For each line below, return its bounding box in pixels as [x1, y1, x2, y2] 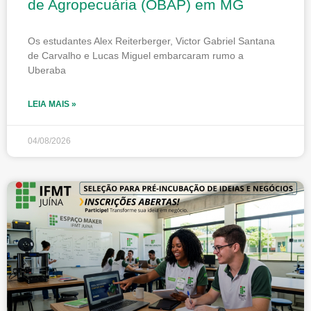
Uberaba [28, 64, 66, 76]
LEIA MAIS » [28, 99, 76, 109]
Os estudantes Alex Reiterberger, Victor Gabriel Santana [28, 35, 275, 47]
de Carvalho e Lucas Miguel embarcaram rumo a [28, 49, 244, 61]
